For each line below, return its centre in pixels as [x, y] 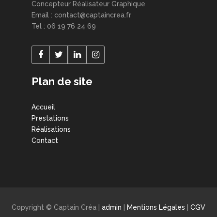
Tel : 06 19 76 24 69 [64, 26]
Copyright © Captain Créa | [57, 207]
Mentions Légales [157, 207]
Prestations [50, 118]
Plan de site [62, 81]
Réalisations [51, 129]
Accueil [43, 107]
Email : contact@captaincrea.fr [81, 15]
